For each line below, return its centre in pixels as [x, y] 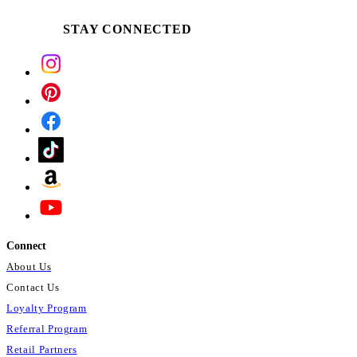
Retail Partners [42, 349]
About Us [29, 266]
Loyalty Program [47, 308]
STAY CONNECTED [127, 29]
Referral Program [47, 328]
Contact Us [33, 287]
